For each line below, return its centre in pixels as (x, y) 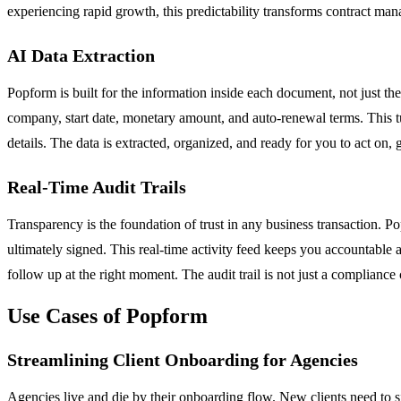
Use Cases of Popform (107, 316)
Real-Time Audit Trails (97, 187)
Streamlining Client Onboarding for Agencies (183, 360)
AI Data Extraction (81, 55)
